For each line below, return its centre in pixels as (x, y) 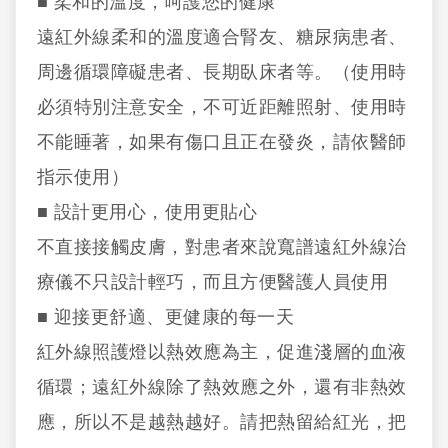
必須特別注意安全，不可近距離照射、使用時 (221, 107)
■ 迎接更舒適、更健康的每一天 (165, 317)
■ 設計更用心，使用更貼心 (147, 212)
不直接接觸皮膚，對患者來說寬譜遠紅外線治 (221, 247)
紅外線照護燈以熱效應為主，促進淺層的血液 (221, 352)
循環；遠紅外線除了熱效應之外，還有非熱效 (221, 387)
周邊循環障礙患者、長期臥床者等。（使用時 (221, 72)
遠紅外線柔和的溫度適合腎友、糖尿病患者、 (221, 37)
